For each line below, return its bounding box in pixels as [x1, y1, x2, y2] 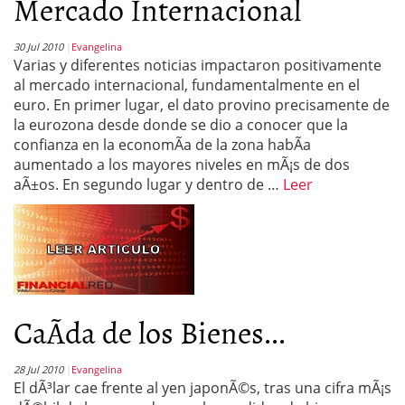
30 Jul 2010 [14, 40, 63, 53]
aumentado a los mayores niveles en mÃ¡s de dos [14, 155, 350, 174]
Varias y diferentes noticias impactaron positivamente [14, 55, 381, 75]
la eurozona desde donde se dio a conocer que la [14, 115, 348, 135]
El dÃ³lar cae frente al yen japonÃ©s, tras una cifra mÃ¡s [14, 378, 391, 398]
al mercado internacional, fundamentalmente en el [14, 75, 360, 95]
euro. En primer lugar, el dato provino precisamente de [14, 95, 390, 115]
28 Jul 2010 [14, 363, 63, 376]
